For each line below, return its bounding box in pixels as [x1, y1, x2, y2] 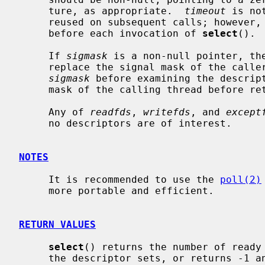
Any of [49, 106, 90, 118]
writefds [143, 106, 190, 118]
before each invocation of [49, 27, 202, 39]
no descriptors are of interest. [19, 117, 49, 129]
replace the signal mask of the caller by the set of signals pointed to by [19, 61, 49, 73]
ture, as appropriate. [49, 5, 185, 17]
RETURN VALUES [19, 218, 96, 230]
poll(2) [220, 173, 261, 185]
